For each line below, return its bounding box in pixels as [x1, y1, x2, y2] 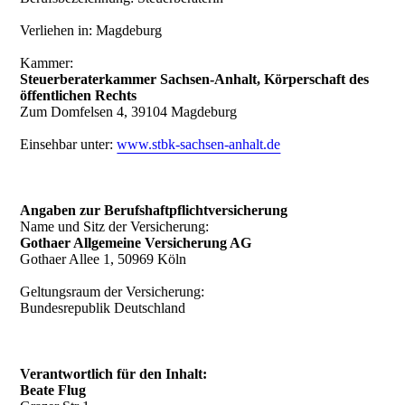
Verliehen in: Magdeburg [20, 23, 163, 38]
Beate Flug [20, 382, 87, 398]
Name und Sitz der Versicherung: [20, 219, 210, 234]
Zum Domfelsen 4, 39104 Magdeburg [20, 104, 238, 119]
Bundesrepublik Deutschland [20, 300, 186, 316]
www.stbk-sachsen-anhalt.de [117, 137, 281, 152]
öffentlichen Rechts [20, 88, 137, 103]
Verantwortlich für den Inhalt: [20, 366, 208, 381]
